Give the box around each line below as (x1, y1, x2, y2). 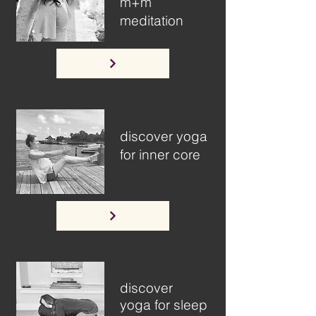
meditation (120, 12, 183, 29)
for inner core (120, 146, 200, 163)
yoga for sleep (120, 296, 207, 313)
